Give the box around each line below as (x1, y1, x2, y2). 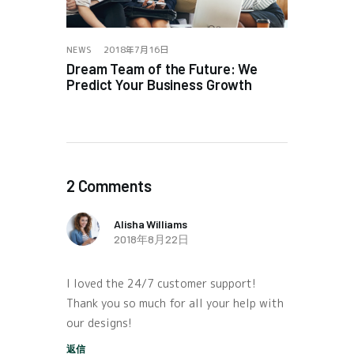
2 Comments (66, 176, 152, 196)
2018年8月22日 (114, 232, 189, 246)
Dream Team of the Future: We (66, 59, 258, 77)
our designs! (66, 315, 132, 331)
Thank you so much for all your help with (66, 296, 284, 311)
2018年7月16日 (104, 43, 169, 56)
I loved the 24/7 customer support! (66, 276, 256, 292)
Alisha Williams (114, 217, 187, 231)
